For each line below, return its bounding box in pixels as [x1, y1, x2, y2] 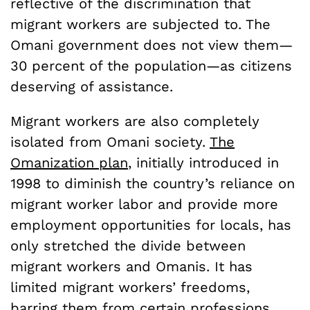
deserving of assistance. [10, 77, 178, 95]
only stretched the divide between [10, 237, 246, 254]
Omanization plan [10, 154, 128, 171]
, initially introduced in [128, 154, 279, 171]
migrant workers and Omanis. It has [10, 257, 253, 275]
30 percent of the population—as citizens [10, 57, 292, 74]
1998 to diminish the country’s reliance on [10, 174, 295, 192]
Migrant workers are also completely [10, 112, 259, 129]
